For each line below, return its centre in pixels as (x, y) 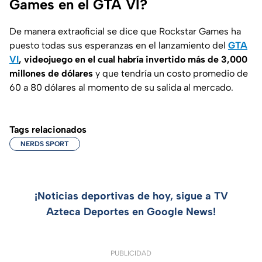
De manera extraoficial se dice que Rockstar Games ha (125, 32)
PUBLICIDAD (131, 254)
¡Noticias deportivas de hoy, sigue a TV (131, 196)
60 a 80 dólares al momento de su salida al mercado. (121, 88)
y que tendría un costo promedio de (172, 74)
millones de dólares (52, 74)
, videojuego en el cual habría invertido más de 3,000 (133, 60)
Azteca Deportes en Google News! (131, 212)
